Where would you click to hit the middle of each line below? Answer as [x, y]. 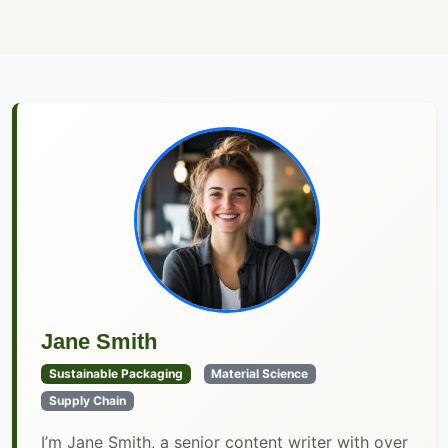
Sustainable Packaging [115, 374]
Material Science [260, 374]
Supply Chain [87, 401]
